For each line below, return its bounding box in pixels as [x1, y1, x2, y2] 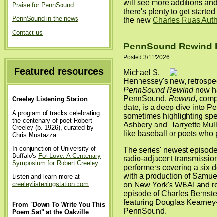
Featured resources [14, 65, 104, 77]
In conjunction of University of [12, 144, 96, 152]
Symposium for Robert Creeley [12, 159, 98, 167]
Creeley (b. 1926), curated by [12, 124, 93, 131]
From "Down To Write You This [12, 201, 105, 209]
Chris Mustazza [12, 131, 56, 139]
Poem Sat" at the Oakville [12, 208, 89, 216]
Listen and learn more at [12, 173, 80, 181]
